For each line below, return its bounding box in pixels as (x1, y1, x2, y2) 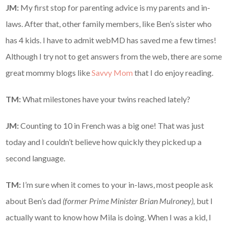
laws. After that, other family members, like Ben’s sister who (6, 19, 212, 29)
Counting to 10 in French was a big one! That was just (19, 121, 205, 131)
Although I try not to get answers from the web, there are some (6, 51, 222, 62)
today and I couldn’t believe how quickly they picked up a (6, 137, 202, 147)
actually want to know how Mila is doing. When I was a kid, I (6, 212, 212, 222)
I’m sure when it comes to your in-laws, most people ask (21, 180, 214, 190)
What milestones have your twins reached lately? (21, 94, 191, 104)
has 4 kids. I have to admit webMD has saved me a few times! (6, 35, 217, 45)
